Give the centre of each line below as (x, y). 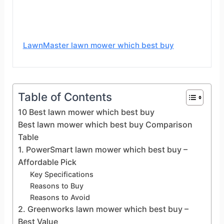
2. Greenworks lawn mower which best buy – (103, 209)
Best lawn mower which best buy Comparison (105, 124)
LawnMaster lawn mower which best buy (98, 45)
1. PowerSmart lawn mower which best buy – (102, 149)
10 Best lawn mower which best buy (86, 112)
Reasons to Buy (56, 185)
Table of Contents (65, 96)
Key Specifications (61, 174)
